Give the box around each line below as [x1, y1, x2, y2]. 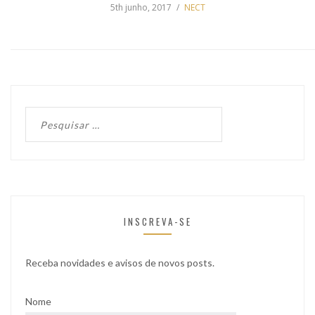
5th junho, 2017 [110, 1, 172, 14]
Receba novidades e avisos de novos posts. [25, 257, 214, 269]
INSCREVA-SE [123, 214, 192, 229]
